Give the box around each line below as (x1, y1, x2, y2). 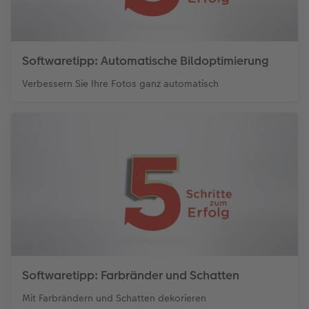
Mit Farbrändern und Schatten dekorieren (22, 290, 206, 305)
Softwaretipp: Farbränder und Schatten (22, 266, 239, 283)
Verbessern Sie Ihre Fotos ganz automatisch (22, 76, 219, 90)
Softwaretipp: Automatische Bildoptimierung (22, 52, 269, 69)
